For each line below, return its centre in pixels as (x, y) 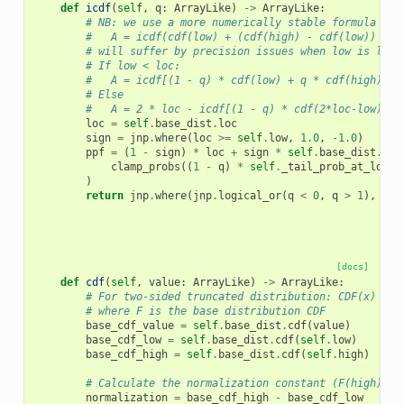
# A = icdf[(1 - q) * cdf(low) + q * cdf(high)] (237, 80)
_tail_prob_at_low (335, 166)
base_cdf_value (129, 325)
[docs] (353, 266)
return (104, 195)
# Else (104, 94)
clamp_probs (145, 166)
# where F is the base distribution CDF (205, 311)
